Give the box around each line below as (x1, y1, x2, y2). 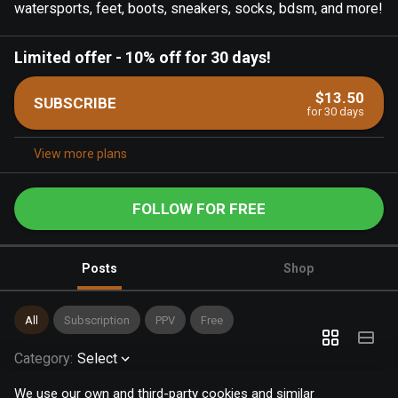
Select (77, 350, 117, 367)
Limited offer (14, 48, 112, 67)
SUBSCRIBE (34, 94, 116, 112)
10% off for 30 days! (125, 48, 271, 67)
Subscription (64, 313, 130, 327)
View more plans (34, 147, 127, 161)
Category (14, 350, 70, 367)
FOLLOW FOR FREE (132, 200, 266, 218)
